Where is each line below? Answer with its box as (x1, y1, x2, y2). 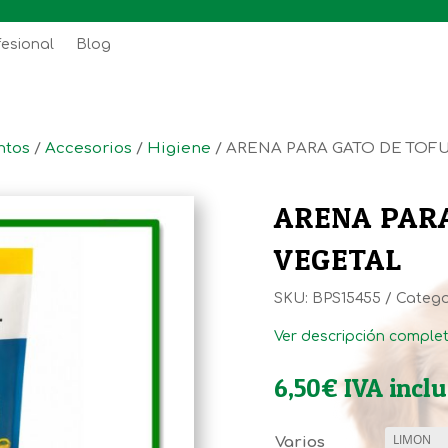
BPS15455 (311, 290, 381, 306)
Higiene (147, 140, 211, 158)
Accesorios (45, 140, 132, 158)
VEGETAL (273, 241, 402, 278)
